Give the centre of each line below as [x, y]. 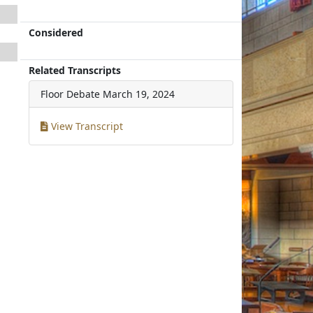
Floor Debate [71, 94]
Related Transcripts [75, 70]
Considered [56, 32]
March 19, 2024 [139, 94]
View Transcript [86, 126]
